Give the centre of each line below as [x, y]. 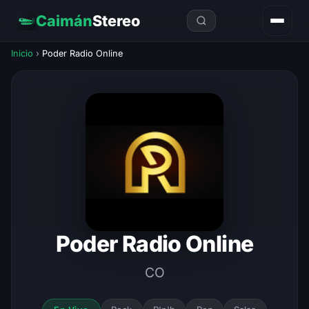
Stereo [116, 21]
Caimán [64, 21]
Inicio [22, 53]
